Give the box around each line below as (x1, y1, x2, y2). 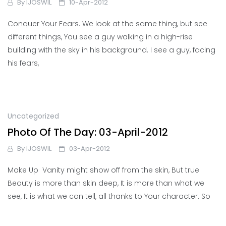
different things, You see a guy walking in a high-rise (8, 32, 193, 42)
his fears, (8, 58, 39, 69)
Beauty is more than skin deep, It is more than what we (8, 178, 204, 189)
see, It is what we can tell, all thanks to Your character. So (8, 191, 210, 202)
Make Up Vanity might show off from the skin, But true (8, 165, 199, 176)
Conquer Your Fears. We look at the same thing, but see (8, 19, 207, 29)
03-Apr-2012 (69, 144, 110, 154)
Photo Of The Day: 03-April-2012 (8, 125, 168, 140)
